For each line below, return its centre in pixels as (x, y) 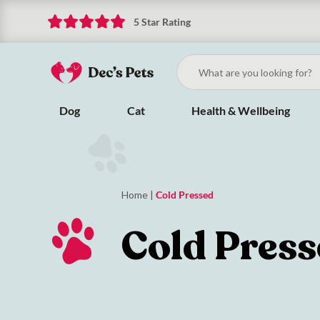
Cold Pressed (185, 195)
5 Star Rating (162, 21)
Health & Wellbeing (241, 110)
